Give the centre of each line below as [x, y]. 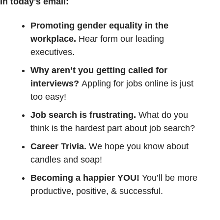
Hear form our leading [121, 39]
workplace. [55, 39]
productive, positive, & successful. [97, 191]
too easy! [48, 96]
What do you [162, 115]
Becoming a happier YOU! [85, 178]
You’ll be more [168, 178]
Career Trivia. [60, 146]
